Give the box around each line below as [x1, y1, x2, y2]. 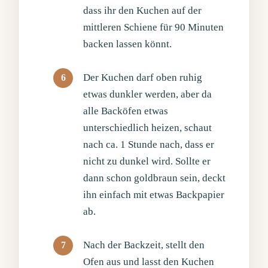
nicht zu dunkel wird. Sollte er [83, 155, 211, 167]
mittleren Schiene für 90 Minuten [83, 21, 224, 33]
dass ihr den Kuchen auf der [83, 4, 202, 16]
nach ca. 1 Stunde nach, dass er [83, 138, 215, 150]
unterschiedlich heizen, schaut [83, 121, 212, 133]
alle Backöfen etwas [83, 105, 169, 117]
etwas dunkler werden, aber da [83, 88, 212, 100]
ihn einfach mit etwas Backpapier [83, 188, 225, 200]
